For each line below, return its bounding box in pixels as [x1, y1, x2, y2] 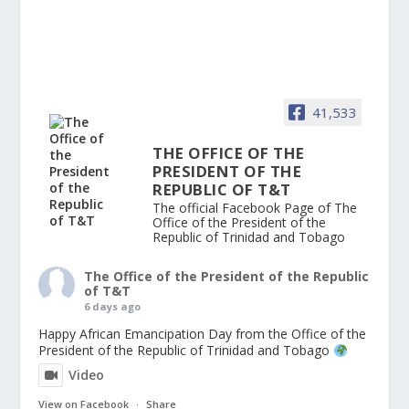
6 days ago [84, 299, 142, 314]
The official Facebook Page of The [152, 199, 358, 217]
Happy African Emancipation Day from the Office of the [38, 325, 367, 343]
